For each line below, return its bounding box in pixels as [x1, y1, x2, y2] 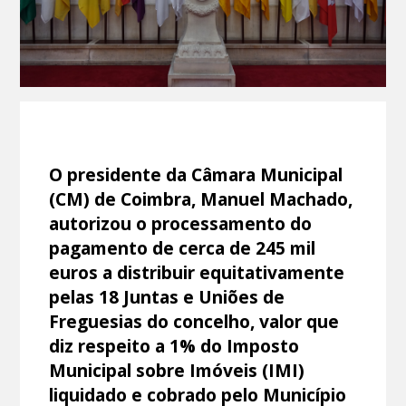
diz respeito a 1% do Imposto [49, 333, 300, 358]
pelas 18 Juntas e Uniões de [49, 284, 285, 309]
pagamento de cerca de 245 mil [49, 235, 316, 260]
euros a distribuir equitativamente [49, 259, 345, 285]
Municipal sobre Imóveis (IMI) [49, 357, 305, 382]
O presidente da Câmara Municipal [49, 161, 343, 187]
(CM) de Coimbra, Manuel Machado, [49, 186, 353, 211]
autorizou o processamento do [49, 210, 313, 236]
